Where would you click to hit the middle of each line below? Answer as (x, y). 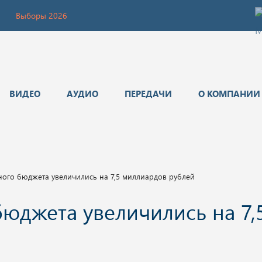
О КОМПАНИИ (229, 94)
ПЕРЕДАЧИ (148, 94)
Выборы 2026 (42, 15)
